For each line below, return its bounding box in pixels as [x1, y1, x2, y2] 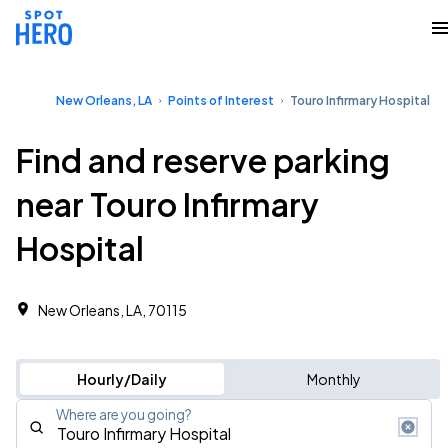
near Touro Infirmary [16, 184, 319, 224]
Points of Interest [168, 93, 274, 108]
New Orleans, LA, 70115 [38, 301, 187, 319]
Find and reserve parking [16, 140, 390, 180]
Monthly [306, 370, 361, 388]
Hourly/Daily [76, 370, 167, 388]
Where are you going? [56, 406, 192, 423]
